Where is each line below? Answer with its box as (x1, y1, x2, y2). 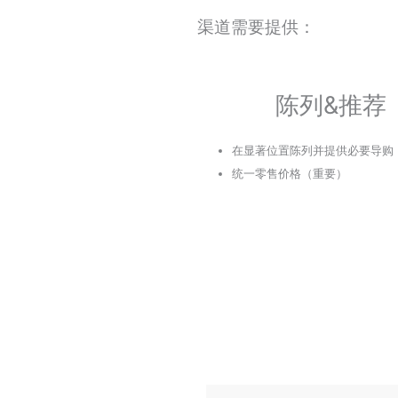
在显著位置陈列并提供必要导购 (232, 143, 394, 158)
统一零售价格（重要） (232, 166, 347, 181)
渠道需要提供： (197, 16, 315, 38)
